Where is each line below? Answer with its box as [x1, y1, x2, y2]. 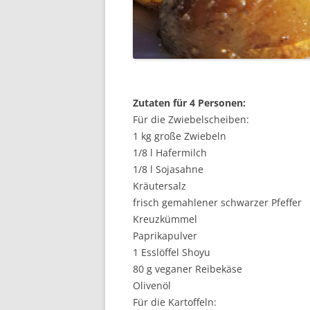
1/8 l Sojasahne [133, 163, 203, 176]
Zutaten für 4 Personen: [133, 96, 246, 109]
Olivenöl [133, 279, 171, 292]
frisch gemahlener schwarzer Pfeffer [133, 196, 302, 209]
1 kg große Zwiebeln [133, 129, 226, 143]
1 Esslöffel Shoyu [133, 246, 210, 259]
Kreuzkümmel [133, 212, 197, 226]
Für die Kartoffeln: [133, 295, 217, 309]
